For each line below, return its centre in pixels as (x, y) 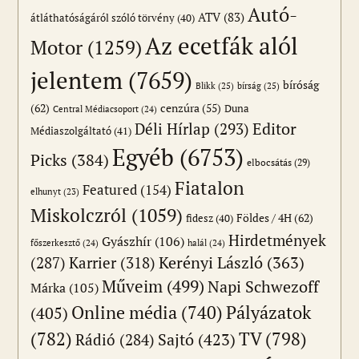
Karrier (93, 262)
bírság (249, 85)
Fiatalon (210, 188)
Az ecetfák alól (222, 45)
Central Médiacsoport (96, 108)
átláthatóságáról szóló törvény (103, 18)
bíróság (301, 84)
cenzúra (180, 108)
